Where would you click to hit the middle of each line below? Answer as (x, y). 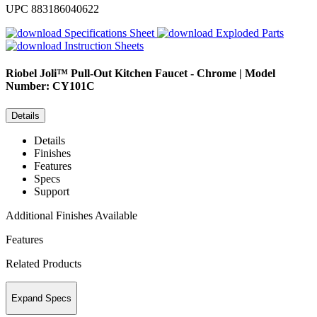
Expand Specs (41, 299)
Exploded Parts (250, 33)
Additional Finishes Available (71, 215)
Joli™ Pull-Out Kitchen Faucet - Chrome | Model (157, 74)
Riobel (21, 74)
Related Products (44, 263)
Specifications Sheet (109, 33)
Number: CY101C (50, 86)
